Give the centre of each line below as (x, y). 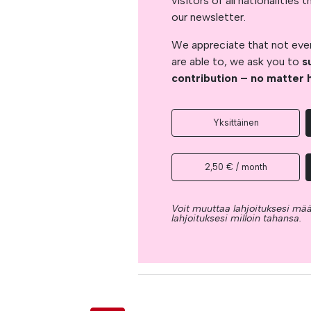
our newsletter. (209, 17)
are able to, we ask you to (237, 61)
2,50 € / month (236, 167)
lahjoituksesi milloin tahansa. (237, 218)
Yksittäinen (236, 122)
